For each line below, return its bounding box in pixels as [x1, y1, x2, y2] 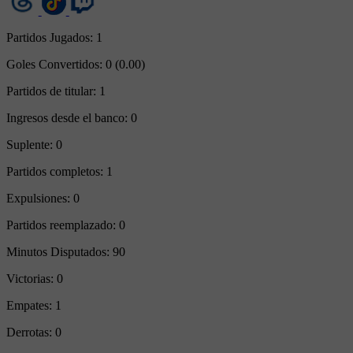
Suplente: [6, 137, 56, 151]
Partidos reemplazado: [6, 217, 119, 232]
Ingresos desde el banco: [6, 110, 131, 124]
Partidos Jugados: [6, 30, 96, 44]
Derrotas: [6, 325, 55, 339]
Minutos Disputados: [6, 244, 113, 258]
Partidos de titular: [6, 84, 99, 98]
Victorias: [6, 271, 57, 285]
